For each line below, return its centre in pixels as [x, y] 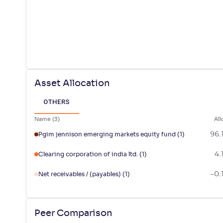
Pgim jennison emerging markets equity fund [107, 135]
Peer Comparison [73, 213]
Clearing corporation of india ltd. [88, 155]
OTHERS [57, 102]
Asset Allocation [72, 84]
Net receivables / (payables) [80, 174]
